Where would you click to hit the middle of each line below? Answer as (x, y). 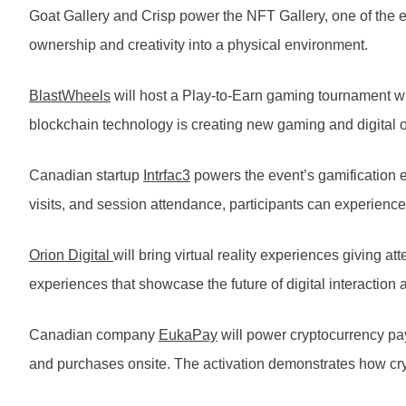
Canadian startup (86, 176)
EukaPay (188, 335)
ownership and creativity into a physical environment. (198, 45)
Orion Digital (71, 256)
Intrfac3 (167, 176)
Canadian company (94, 335)
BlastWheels (70, 96)
